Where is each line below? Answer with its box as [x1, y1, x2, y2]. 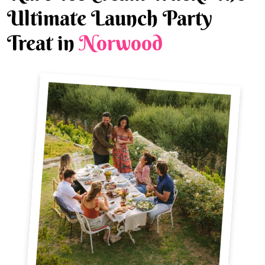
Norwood [79, 30, 163, 56]
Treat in [7, 30, 79, 56]
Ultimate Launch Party [7, 5, 212, 31]
